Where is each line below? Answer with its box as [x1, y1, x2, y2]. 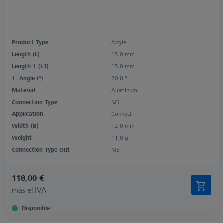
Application [12, 109, 43, 118]
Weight [12, 133, 32, 142]
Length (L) [12, 49, 40, 58]
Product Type [12, 37, 48, 46]
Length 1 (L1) [12, 61, 49, 70]
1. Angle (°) [12, 73, 43, 82]
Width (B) [12, 121, 39, 130]
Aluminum [111, 85, 137, 94]
